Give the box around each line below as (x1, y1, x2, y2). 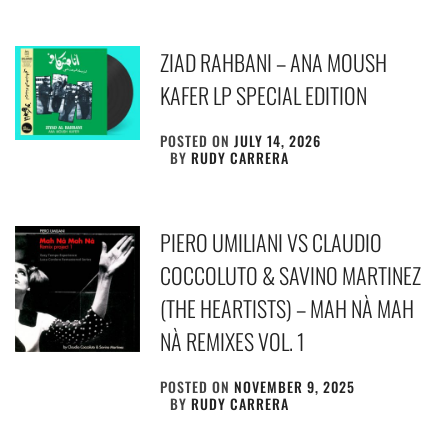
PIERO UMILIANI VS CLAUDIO (160, 226, 383, 259)
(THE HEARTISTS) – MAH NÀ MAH (160, 292, 415, 325)
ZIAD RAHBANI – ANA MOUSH (160, 46, 388, 79)
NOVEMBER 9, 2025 (234, 376, 356, 398)
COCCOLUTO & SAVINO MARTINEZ (160, 259, 422, 292)
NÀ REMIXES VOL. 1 (160, 325, 306, 358)
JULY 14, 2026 (234, 130, 322, 152)
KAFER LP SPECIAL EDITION (160, 79, 368, 112)
